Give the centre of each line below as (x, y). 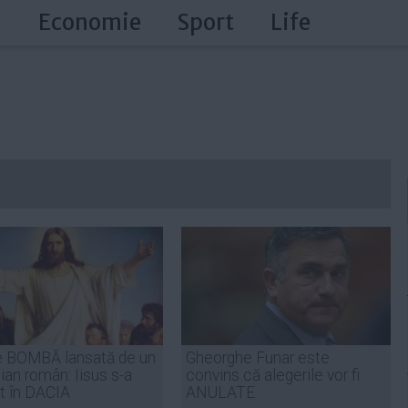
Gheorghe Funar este (258, 358)
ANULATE (220, 393)
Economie (90, 22)
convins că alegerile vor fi (273, 375)
